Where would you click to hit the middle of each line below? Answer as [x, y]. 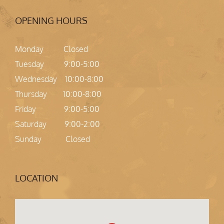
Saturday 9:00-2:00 [57, 124]
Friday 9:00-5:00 [57, 109]
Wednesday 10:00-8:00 [59, 79]
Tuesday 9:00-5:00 [57, 64]
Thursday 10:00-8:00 [58, 94]
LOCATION [36, 178]
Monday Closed [51, 49]
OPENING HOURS [51, 20]
